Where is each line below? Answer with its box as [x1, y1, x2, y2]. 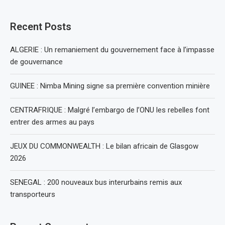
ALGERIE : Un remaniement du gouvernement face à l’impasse [10, 45, 214, 54]
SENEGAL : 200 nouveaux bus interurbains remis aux [10, 178, 182, 187]
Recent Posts [10, 21, 71, 33]
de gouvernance [10, 57, 63, 66]
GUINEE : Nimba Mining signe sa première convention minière [10, 81, 210, 90]
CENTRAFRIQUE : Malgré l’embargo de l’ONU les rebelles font [10, 105, 209, 115]
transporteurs [10, 190, 55, 199]
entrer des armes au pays [10, 118, 94, 127]
